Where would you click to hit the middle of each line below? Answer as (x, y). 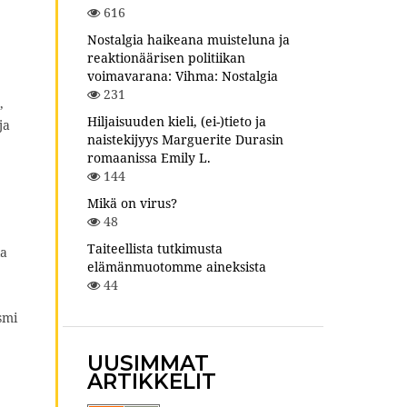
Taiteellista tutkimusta (155, 249)
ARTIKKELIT (152, 382)
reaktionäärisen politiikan (166, 58)
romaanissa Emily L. (149, 158)
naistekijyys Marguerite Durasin (185, 140)
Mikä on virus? (132, 203)
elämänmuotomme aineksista (177, 267)
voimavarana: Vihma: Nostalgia (183, 76)
